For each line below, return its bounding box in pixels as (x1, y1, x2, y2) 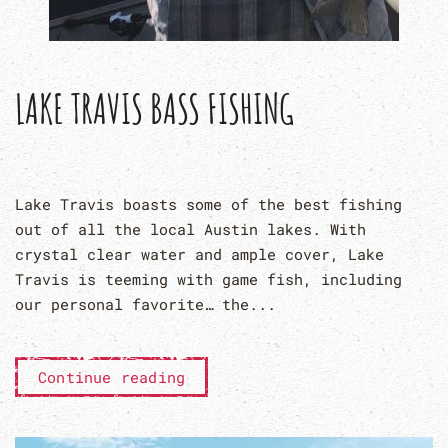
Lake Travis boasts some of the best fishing (15, 193, 402, 214)
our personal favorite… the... (15, 293, 276, 314)
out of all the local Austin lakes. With (15, 218, 366, 239)
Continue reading (38, 366, 186, 387)
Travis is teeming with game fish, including (15, 268, 402, 289)
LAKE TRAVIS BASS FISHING (15, 82, 294, 134)
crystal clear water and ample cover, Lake (15, 243, 384, 264)
